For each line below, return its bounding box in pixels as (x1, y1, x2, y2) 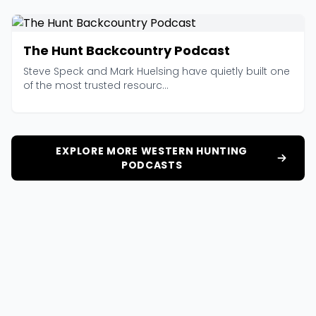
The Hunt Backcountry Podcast (23, 42, 230, 59)
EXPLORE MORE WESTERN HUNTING (56, 144, 248, 158)
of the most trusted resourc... (23, 78, 169, 92)
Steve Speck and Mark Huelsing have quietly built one (23, 64, 290, 78)
